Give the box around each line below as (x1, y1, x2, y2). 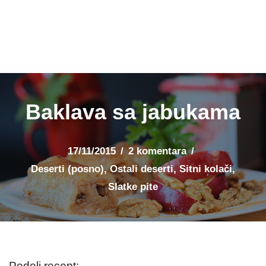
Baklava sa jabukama (26, 99, 240, 124)
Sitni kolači (179, 163, 232, 175)
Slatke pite (108, 180, 158, 192)
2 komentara (128, 145, 186, 157)
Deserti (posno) (31, 163, 104, 175)
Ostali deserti (110, 163, 173, 175)
